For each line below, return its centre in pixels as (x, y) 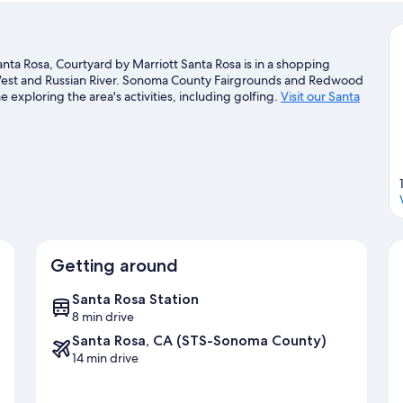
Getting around (114, 266)
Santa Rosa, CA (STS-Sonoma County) (199, 341)
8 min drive (103, 317)
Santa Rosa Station (135, 300)
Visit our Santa (320, 96)
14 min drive (105, 358)
